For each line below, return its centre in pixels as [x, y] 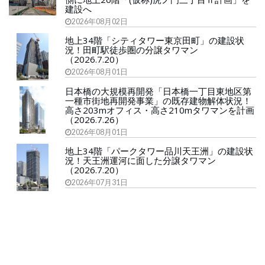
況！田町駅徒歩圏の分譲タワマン [132, 50]
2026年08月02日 [100, 22]
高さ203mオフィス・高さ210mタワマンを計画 [160, 110]
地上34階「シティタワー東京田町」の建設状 [155, 40]
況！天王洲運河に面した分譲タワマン [140, 160]
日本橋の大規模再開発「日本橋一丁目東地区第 [158, 91]
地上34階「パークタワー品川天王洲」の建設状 [159, 151]
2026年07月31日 [100, 182]
